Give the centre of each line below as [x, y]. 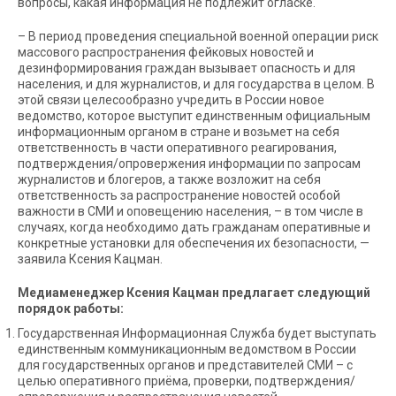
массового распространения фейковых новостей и [166, 52]
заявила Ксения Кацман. [90, 259]
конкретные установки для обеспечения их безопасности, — [194, 243]
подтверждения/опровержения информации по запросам [189, 164]
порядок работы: [71, 308]
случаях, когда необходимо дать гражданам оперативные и [194, 227]
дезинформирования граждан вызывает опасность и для [187, 68]
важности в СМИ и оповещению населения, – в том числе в [190, 211]
